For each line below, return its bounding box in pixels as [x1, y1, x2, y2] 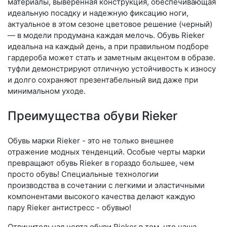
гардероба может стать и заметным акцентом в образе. [8, 53, 215, 62]
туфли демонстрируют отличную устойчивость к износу [8, 64, 216, 73]
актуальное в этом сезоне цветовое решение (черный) [8, 19, 212, 29]
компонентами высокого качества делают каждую [8, 192, 195, 201]
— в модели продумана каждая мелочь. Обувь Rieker [8, 30, 205, 40]
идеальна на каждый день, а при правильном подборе [8, 42, 209, 51]
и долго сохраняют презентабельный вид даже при [8, 75, 198, 85]
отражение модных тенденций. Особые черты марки [8, 147, 205, 157]
